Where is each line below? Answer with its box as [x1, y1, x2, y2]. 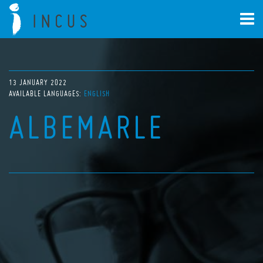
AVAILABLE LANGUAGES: [9, 89, 84, 98]
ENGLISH [84, 89, 110, 98]
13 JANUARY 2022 [9, 78, 67, 87]
